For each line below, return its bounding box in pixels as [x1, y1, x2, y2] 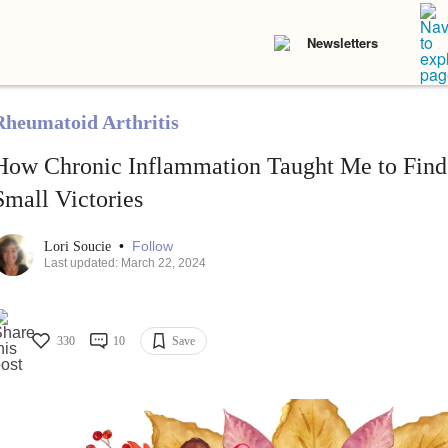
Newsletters [307, 33, 378, 52]
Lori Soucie [43, 239, 115, 255]
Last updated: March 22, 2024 [43, 256, 206, 271]
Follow [131, 238, 173, 255]
